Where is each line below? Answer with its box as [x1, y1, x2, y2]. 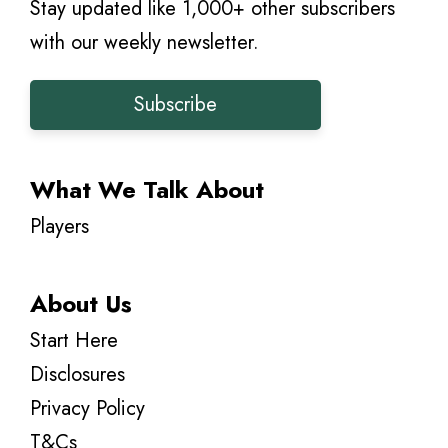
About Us [30, 285, 132, 321]
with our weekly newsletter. [30, 27, 259, 57]
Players [30, 211, 89, 241]
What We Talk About [30, 171, 264, 207]
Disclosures [30, 359, 125, 389]
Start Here [30, 325, 118, 355]
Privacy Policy [30, 393, 145, 423]
